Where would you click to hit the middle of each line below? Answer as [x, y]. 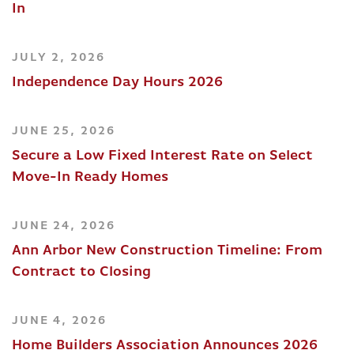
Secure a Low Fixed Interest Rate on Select [162, 156]
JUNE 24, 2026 [64, 226]
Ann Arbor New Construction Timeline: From [167, 250]
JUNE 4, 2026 [59, 321]
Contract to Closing [81, 272]
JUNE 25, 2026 [64, 131]
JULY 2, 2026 [58, 58]
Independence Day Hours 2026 [117, 82]
